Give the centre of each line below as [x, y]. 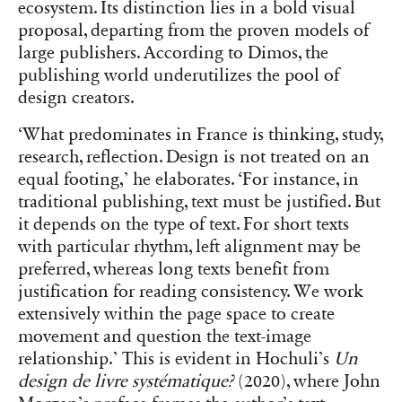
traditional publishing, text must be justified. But [199, 202]
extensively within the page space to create [176, 315]
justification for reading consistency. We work [191, 292]
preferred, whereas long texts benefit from [174, 270]
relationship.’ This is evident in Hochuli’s [176, 359]
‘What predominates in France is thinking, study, [201, 135]
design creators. [76, 97]
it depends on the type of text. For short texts [184, 225]
